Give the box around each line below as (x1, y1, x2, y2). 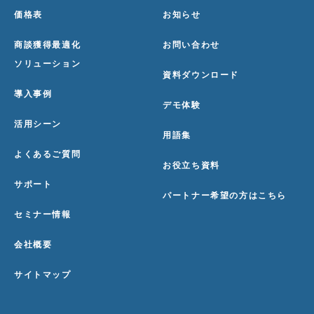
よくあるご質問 (14, 149, 81, 159)
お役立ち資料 (163, 160, 220, 170)
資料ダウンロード (163, 69, 239, 80)
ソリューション (14, 58, 81, 69)
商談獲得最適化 (14, 39, 81, 50)
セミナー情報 (14, 209, 71, 219)
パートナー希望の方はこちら (163, 190, 287, 200)
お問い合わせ (163, 39, 220, 50)
